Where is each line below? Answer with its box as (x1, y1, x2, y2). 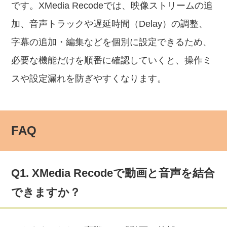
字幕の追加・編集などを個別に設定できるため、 (11, 37, 212, 47)
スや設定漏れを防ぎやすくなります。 (11, 73, 167, 84)
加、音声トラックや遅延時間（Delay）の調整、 (11, 19, 208, 29)
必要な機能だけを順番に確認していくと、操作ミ (11, 55, 212, 65)
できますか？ (11, 186, 81, 199)
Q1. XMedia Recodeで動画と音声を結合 (11, 167, 215, 179)
